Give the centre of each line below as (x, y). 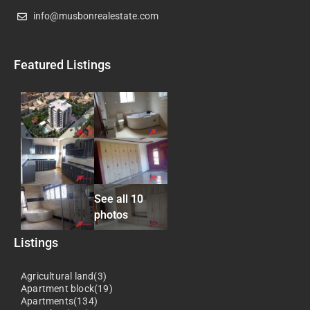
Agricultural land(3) (64, 276)
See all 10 (118, 199)
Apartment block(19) (67, 288)
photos (111, 215)
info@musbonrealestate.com (95, 16)
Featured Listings (62, 65)
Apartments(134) (59, 301)
